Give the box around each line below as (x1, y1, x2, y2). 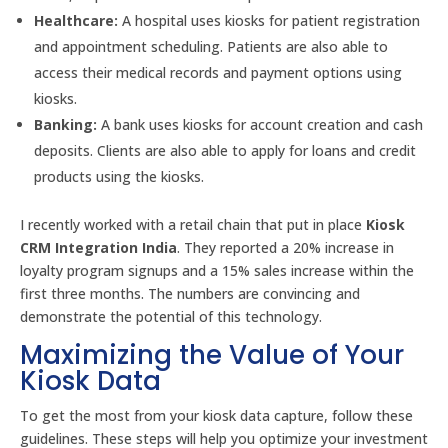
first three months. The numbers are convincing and (20, 284, 360, 303)
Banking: (34, 115, 97, 134)
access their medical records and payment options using (34, 63, 402, 82)
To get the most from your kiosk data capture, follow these (20, 406, 413, 425)
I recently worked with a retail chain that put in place (20, 215, 366, 234)
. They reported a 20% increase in (177, 238, 394, 257)
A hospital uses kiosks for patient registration (118, 11, 420, 30)
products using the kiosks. (34, 167, 204, 186)
